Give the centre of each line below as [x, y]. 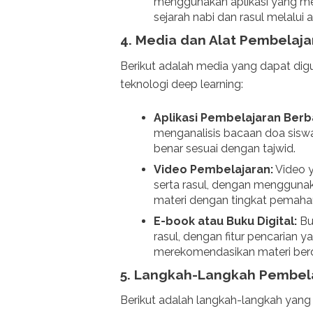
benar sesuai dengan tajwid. [225, 148]
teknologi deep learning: [182, 84]
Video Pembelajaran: [213, 169]
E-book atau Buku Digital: [225, 221]
